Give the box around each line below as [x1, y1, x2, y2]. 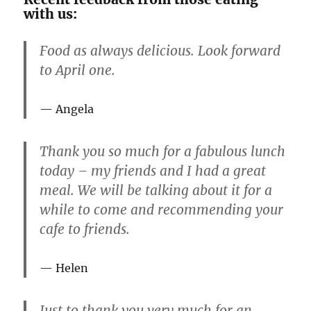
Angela [56, 101, 94, 116]
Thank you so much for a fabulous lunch [40, 143, 286, 160]
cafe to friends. [40, 221, 131, 238]
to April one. [40, 61, 116, 78]
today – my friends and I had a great [40, 162, 267, 180]
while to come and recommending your [40, 201, 284, 219]
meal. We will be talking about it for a [40, 182, 273, 199]
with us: [24, 5, 78, 22]
